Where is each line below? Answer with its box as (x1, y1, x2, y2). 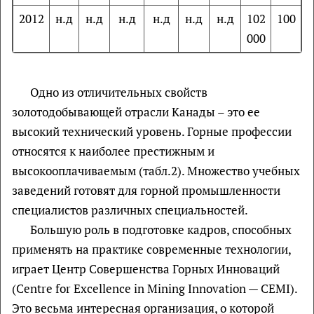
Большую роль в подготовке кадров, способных (29, 221, 292, 238)
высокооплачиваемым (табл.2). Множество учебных (12, 163, 300, 179)
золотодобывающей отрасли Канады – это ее (12, 104, 260, 120)
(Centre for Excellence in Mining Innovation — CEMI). (12, 280, 297, 296)
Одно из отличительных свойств (29, 84, 207, 100)
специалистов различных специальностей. (12, 202, 248, 218)
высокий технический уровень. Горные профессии (12, 123, 292, 139)
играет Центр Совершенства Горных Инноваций (12, 261, 280, 277)
